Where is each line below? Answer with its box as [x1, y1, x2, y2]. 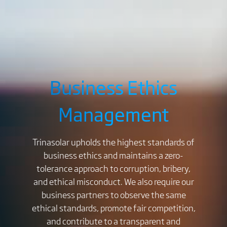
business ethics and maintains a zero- [44, 148, 183, 162]
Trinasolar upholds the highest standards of [32, 135, 195, 148]
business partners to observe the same [41, 188, 186, 201]
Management [58, 99, 169, 127]
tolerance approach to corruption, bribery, [36, 162, 191, 175]
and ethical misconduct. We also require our [33, 175, 194, 188]
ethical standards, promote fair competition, [31, 201, 196, 214]
